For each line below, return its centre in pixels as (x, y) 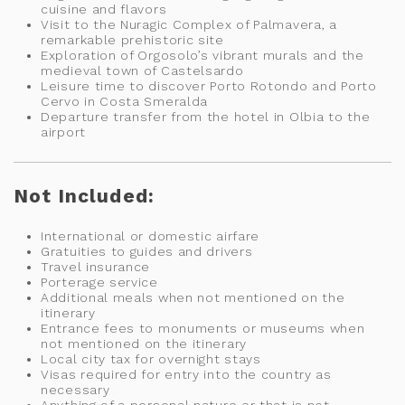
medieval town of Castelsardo (142, 70)
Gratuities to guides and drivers (147, 251)
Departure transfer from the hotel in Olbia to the (206, 116)
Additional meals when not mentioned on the (193, 297)
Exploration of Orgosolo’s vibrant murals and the (202, 55)
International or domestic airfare (151, 235)
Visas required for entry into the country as (186, 374)
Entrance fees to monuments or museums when (203, 328)
